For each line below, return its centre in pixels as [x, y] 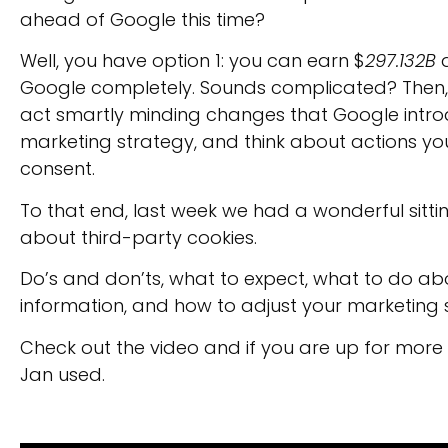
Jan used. [62, 374]
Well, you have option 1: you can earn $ [192, 61]
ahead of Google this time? [142, 19]
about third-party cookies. [138, 237]
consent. [57, 169]
